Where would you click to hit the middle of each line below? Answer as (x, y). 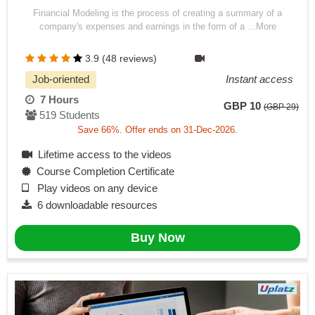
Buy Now (157, 238)
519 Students (68, 115)
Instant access (259, 80)
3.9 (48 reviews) (121, 59)
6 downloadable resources (95, 205)
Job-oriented (61, 80)
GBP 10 (242, 107)
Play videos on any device (93, 188)
